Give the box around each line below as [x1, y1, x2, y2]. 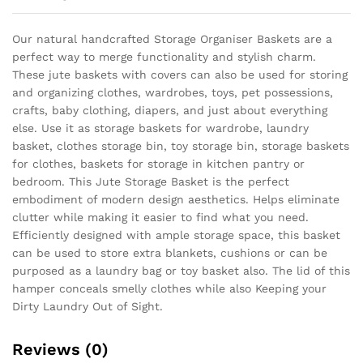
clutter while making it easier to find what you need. [12, 210, 309, 224]
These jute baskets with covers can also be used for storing [12, 67, 348, 81]
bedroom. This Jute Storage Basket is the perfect [12, 174, 289, 188]
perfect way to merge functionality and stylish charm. [12, 49, 316, 63]
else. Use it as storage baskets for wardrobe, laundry [12, 121, 309, 135]
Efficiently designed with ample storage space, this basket [12, 228, 340, 241]
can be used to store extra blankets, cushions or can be [12, 246, 327, 259]
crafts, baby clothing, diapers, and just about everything [12, 103, 327, 117]
